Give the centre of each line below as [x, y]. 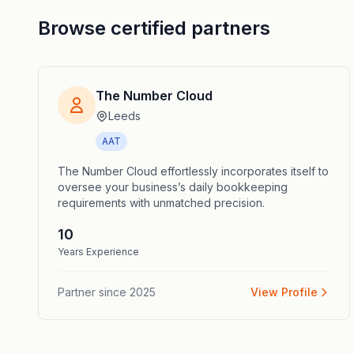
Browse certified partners [154, 28]
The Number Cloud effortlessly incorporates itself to [193, 171]
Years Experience [98, 252]
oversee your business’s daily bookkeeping [173, 187]
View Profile [284, 292]
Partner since [92, 292]
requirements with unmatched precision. [161, 203]
